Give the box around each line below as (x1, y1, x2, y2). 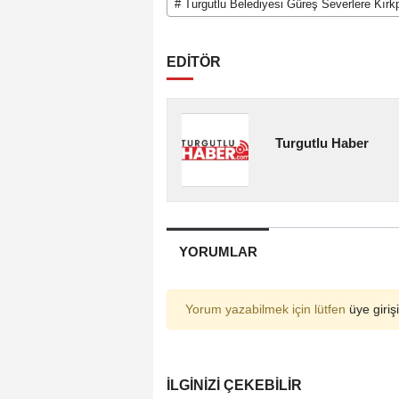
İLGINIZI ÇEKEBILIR (167, 377, 302, 393)
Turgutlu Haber (275, 134, 370, 151)
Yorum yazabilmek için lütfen (185, 302, 349, 316)
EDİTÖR (167, 54, 221, 70)
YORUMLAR (178, 243, 257, 259)
